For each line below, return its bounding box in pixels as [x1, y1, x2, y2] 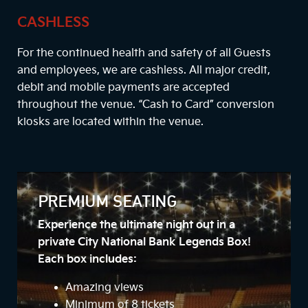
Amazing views [65, 281, 144, 295]
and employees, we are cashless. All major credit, [17, 64, 270, 78]
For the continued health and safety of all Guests [17, 47, 271, 60]
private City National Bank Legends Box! [38, 236, 251, 250]
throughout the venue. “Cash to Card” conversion [17, 98, 274, 112]
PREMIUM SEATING [38, 195, 177, 211]
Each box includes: [38, 253, 137, 267]
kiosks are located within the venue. [17, 115, 203, 129]
